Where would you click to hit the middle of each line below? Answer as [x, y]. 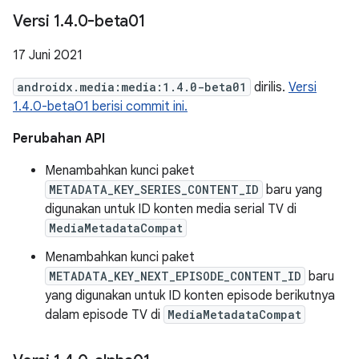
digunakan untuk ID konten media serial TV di [171, 209]
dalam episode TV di [104, 315]
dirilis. [270, 87]
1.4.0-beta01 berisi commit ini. [100, 107]
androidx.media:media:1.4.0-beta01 [132, 87]
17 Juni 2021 [48, 55]
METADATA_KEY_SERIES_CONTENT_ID [154, 190]
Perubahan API [59, 139]
